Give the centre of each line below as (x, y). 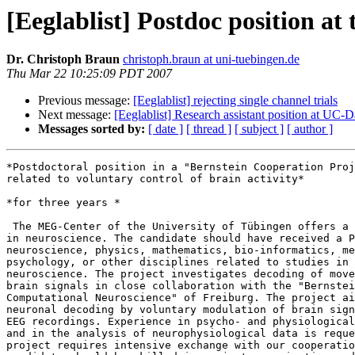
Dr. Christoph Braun (63, 59)
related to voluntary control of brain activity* (155, 179)
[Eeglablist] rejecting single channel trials (235, 101)
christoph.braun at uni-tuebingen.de (211, 59)
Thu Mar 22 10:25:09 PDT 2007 (89, 74)
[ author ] (310, 129)
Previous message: (86, 101)
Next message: (76, 115)
